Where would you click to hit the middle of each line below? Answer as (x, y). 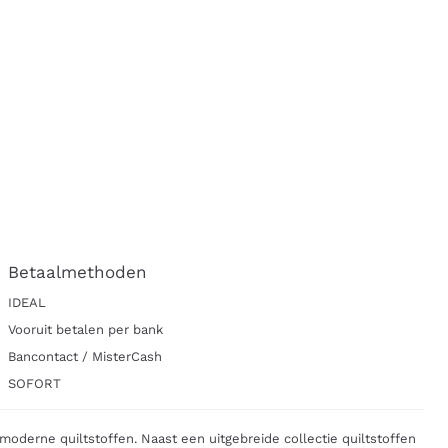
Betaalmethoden (78, 272)
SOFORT (35, 384)
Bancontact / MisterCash (85, 357)
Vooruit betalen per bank (86, 330)
